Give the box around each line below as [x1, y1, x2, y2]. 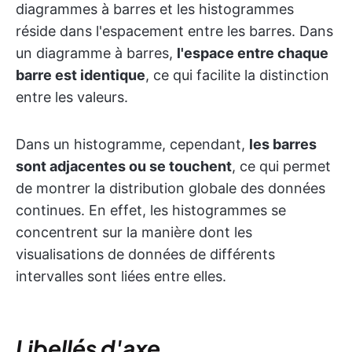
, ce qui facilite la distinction [145, 66, 329, 83]
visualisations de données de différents [16, 245, 275, 262]
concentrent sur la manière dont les [16, 223, 252, 240]
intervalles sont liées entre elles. [16, 267, 226, 284]
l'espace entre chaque [177, 44, 328, 61]
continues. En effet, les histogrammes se [16, 201, 286, 218]
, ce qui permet [232, 157, 331, 174]
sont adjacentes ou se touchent [16, 157, 232, 174]
